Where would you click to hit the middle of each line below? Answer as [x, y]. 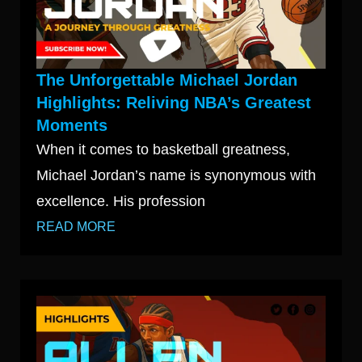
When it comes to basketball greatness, [163, 150]
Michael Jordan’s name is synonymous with [176, 176]
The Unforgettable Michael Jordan [167, 80]
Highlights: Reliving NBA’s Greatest [174, 103]
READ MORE [76, 227]
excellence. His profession [121, 202]
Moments [72, 126]
